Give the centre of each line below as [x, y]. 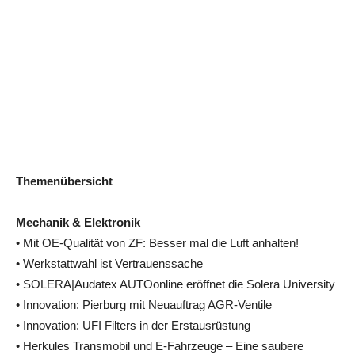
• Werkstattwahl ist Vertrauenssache [109, 263]
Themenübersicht [64, 181]
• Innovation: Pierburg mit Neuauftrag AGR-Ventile [144, 304]
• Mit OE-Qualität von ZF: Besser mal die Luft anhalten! [157, 242]
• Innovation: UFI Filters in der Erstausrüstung [133, 325]
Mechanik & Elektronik [78, 222]
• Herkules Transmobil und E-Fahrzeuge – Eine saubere [160, 345]
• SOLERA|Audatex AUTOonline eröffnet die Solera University [176, 284]
